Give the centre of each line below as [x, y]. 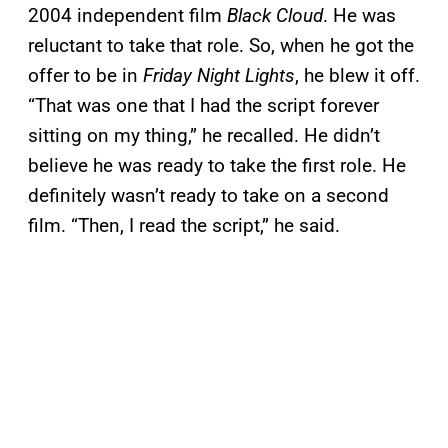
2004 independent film [127, 16]
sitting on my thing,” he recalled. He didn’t [204, 136]
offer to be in [85, 76]
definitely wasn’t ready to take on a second [208, 196]
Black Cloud [275, 16]
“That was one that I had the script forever [203, 106]
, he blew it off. [357, 76]
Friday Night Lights [219, 76]
